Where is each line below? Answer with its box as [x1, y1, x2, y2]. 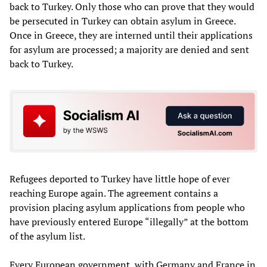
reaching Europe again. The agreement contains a [10, 187, 218, 200]
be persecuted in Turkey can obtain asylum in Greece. [10, 14, 235, 27]
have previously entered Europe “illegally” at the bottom [10, 215, 249, 229]
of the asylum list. [10, 229, 85, 243]
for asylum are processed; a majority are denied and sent [10, 42, 249, 56]
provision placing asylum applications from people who [10, 201, 245, 215]
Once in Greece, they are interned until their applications [10, 28, 253, 42]
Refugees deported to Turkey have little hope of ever [10, 172, 230, 186]
